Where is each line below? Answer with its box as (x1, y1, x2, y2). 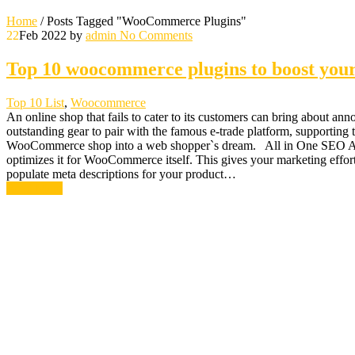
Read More (6, 181, 63, 195)
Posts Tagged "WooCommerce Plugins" (47, 13, 246, 28)
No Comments (116, 28, 193, 42)
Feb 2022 (19, 28, 67, 42)
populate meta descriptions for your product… (6, 166, 236, 181)
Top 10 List (6, 95, 64, 109)
